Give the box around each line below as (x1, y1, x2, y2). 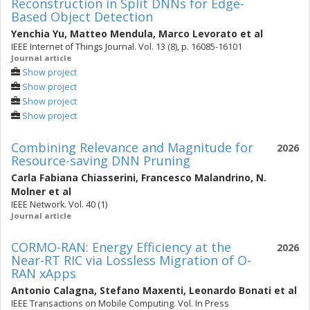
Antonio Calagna (11, 284, 94, 297)
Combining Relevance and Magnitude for (11, 139, 253, 156)
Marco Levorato (158, 27, 237, 40)
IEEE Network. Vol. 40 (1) (11, 199, 107, 210)
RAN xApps (11, 265, 76, 282)
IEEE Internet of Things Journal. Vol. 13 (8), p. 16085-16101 (11, 41, 242, 53)
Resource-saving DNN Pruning (11, 152, 190, 169)
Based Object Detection (11, 8, 153, 25)
